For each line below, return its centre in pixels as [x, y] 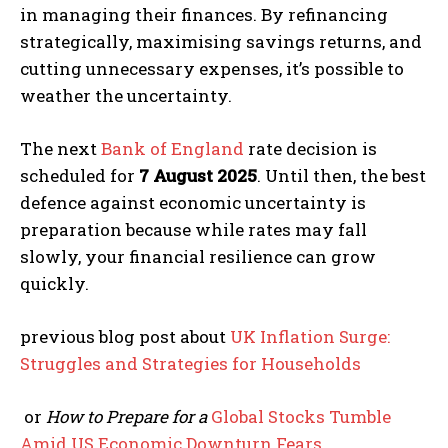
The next [60, 148]
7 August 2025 [198, 175]
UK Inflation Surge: [310, 336]
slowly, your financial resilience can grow [198, 256]
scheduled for [79, 175]
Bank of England [172, 148]
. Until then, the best [341, 175]
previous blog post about [125, 336]
